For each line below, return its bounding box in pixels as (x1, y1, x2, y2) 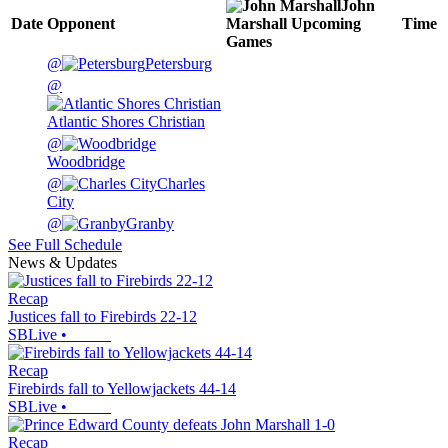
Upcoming (291, 15, 361, 33)
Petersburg (145, 55, 212, 73)
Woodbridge (47, 153, 125, 171)
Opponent (47, 15, 115, 33)
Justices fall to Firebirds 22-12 (8, 308, 197, 326)
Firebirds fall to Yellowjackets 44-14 (8, 380, 236, 398)
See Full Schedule (8, 236, 122, 254)
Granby (126, 215, 174, 233)
